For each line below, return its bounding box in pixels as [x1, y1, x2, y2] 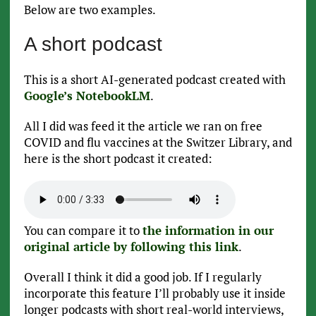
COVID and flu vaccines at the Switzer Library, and [23, 134, 292, 151]
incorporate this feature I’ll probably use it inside [23, 285, 286, 302]
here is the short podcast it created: [23, 150, 212, 167]
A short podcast [23, 33, 162, 56]
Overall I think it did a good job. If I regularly [23, 269, 262, 286]
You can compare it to [23, 222, 142, 239]
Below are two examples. [23, 1, 156, 18]
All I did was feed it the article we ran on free [23, 118, 262, 135]
